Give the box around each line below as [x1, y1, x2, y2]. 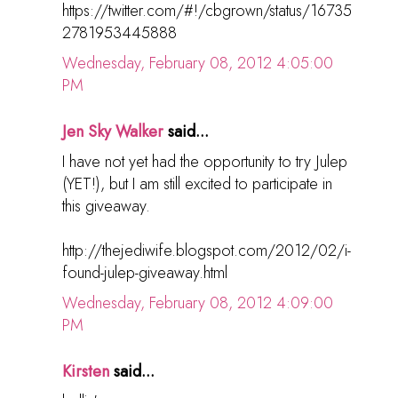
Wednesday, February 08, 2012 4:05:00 [62, 52, 333, 76]
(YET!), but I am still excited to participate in [62, 172, 332, 196]
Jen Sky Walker [62, 120, 163, 144]
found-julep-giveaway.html [62, 261, 227, 285]
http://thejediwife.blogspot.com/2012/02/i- [62, 239, 351, 263]
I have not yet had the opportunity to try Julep [62, 150, 347, 174]
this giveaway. [62, 195, 150, 219]
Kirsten [62, 360, 109, 384]
